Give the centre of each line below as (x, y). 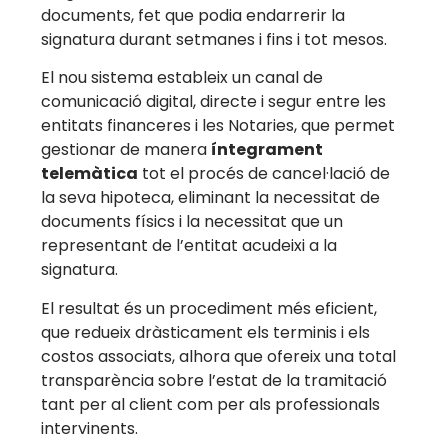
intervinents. (90, 428)
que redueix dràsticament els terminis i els (206, 332)
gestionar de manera (126, 150)
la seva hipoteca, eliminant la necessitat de (211, 198)
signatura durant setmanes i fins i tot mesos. (214, 39)
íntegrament (267, 150)
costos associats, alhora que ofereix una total (219, 356)
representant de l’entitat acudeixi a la (189, 246)
